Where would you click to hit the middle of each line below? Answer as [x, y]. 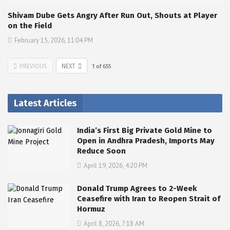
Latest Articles [45, 103]
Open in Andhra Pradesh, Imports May [146, 141]
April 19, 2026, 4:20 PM [116, 166]
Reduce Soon [101, 151]
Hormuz [91, 209]
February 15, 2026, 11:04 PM [54, 41]
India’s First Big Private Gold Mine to [145, 131]
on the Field [30, 26]
